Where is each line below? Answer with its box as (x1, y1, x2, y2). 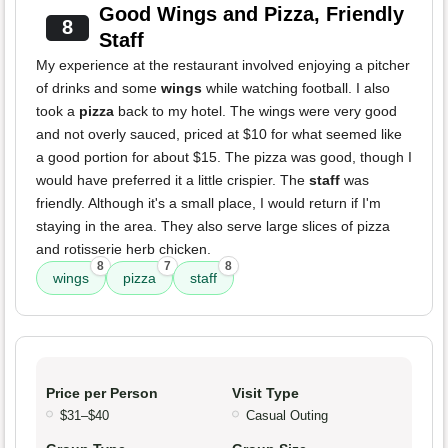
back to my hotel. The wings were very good (114, 103, 397, 120)
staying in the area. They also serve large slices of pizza (36, 218, 390, 235)
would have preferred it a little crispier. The (36, 172, 309, 189)
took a (36, 103, 79, 120)
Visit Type (232, 385, 299, 402)
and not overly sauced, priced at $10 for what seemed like (36, 126, 402, 143)
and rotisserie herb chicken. (36, 241, 211, 258)
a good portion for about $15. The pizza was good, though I (36, 149, 412, 166)
